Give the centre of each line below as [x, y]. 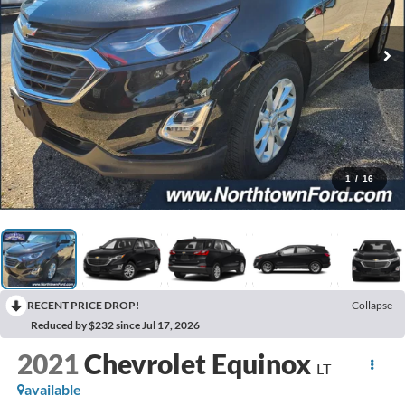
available [52, 390]
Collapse [372, 306]
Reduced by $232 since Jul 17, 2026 [115, 325]
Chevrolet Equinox [197, 364]
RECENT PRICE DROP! [83, 306]
